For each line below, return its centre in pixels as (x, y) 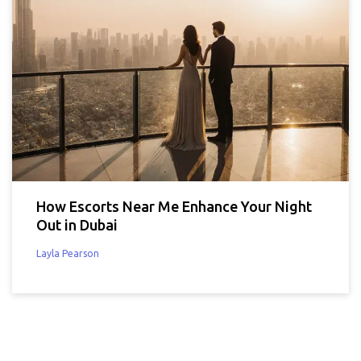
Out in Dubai (77, 224)
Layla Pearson (68, 253)
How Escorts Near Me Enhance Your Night (174, 206)
